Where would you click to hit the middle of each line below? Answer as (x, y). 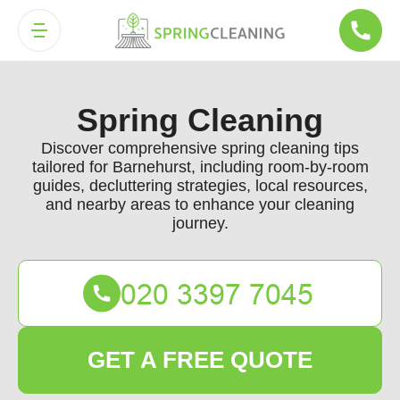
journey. (200, 223)
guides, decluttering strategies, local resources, (200, 186)
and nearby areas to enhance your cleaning (200, 204)
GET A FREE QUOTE (200, 360)
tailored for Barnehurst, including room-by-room (200, 167)
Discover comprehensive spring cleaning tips (200, 148)
